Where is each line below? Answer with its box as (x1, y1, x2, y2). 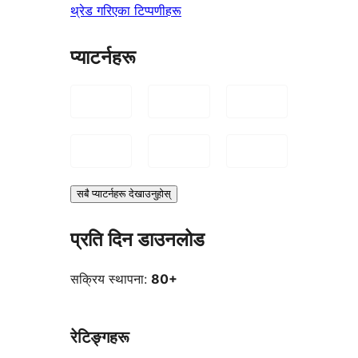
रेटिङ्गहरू (70, 327, 129, 347)
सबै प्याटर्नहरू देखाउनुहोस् (77, 188, 171, 201)
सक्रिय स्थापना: (70, 270, 151, 287)
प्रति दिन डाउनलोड (70, 228, 205, 252)
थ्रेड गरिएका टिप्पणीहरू (70, 2, 181, 19)
